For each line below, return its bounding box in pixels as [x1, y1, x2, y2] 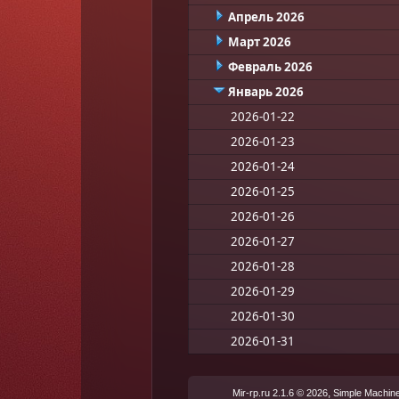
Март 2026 [227, 33, 291, 50]
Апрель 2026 [227, 8, 305, 25]
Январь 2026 [227, 83, 304, 100]
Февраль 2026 [227, 58, 313, 75]
